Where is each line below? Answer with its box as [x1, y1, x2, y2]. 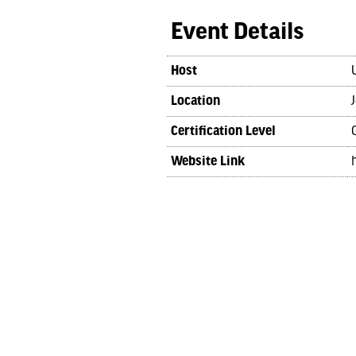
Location [170, 94, 220, 109]
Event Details [170, 20, 304, 45]
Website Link [170, 154, 245, 169]
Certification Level [170, 124, 276, 139]
